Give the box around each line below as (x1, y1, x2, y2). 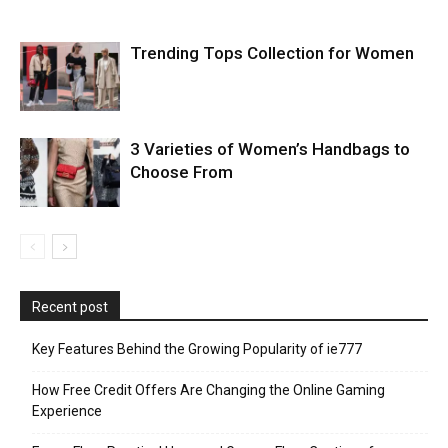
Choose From (130, 162, 233, 182)
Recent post (32, 299, 108, 315)
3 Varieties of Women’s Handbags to (130, 139, 410, 159)
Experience (32, 403, 102, 419)
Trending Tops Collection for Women (130, 43, 414, 63)
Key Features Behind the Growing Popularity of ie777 (32, 341, 362, 357)
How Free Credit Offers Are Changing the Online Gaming (32, 382, 385, 398)
